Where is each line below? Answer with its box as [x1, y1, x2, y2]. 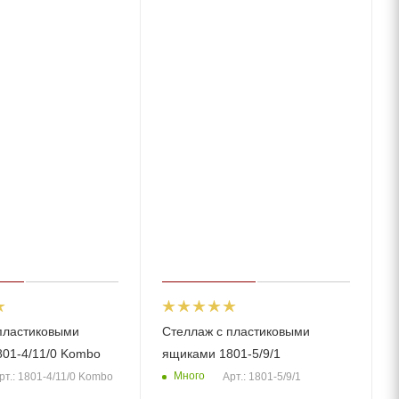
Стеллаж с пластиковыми [162, 323, 311, 338]
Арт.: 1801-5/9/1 [223, 370, 302, 383]
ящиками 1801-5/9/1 [162, 346, 281, 361]
